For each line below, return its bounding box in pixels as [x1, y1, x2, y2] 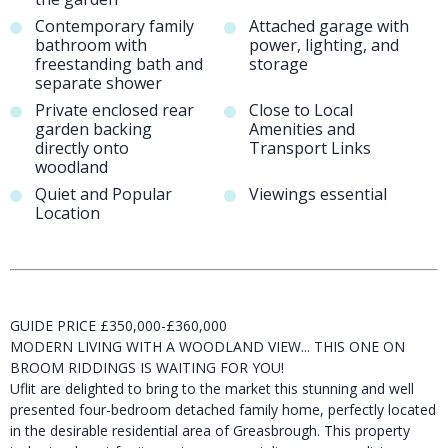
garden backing [35, 118, 152, 141]
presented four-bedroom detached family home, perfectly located [10, 399, 436, 419]
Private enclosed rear [35, 99, 194, 122]
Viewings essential [249, 183, 391, 206]
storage [249, 53, 308, 76]
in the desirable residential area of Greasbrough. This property [10, 420, 410, 440]
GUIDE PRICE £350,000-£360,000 [10, 315, 227, 335]
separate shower [35, 72, 162, 95]
